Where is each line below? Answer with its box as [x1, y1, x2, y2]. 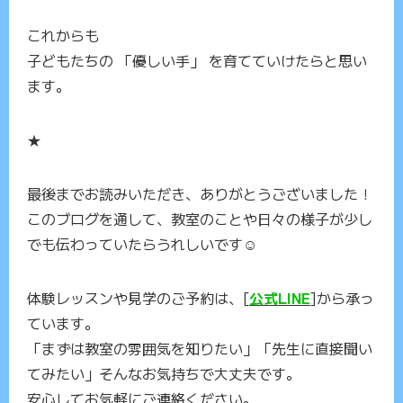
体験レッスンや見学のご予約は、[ [27, 287, 249, 309]
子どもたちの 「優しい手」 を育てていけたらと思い [27, 49, 367, 72]
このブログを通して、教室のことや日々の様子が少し [27, 208, 372, 230]
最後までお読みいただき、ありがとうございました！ [27, 183, 372, 205]
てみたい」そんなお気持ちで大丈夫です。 [27, 363, 300, 385]
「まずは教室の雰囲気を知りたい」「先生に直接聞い [27, 337, 372, 360]
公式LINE [249, 287, 310, 309]
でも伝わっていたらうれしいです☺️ [27, 233, 257, 255]
